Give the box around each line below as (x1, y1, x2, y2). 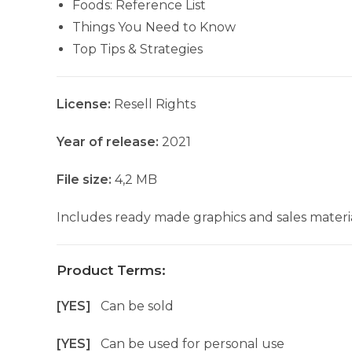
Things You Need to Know (72, 20, 236, 35)
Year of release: (57, 134, 159, 149)
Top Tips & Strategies (72, 42, 203, 57)
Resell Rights (114, 97, 196, 112)
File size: (57, 172, 112, 187)
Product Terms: (57, 262, 166, 278)
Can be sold (101, 299, 174, 313)
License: (57, 97, 114, 112)
